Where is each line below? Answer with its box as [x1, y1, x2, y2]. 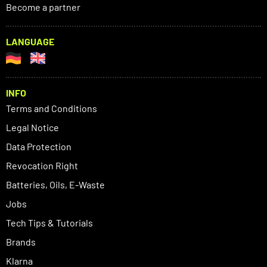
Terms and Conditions [6, 103, 97, 114]
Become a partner [6, 1, 80, 13]
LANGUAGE [6, 36, 54, 48]
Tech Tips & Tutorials [6, 217, 93, 229]
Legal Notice [6, 122, 59, 133]
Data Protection [6, 141, 72, 153]
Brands [6, 236, 36, 248]
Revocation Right [6, 160, 78, 172]
